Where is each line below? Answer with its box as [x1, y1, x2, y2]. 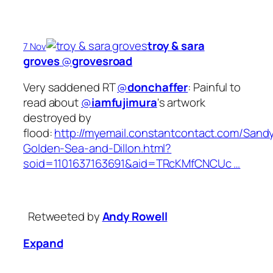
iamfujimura [91, 94, 157, 111]
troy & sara [147, 37, 205, 54]
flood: [23, 125, 55, 141]
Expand [23, 235, 63, 251]
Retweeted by [25, 208, 102, 225]
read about [23, 94, 81, 111]
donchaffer [127, 79, 188, 96]
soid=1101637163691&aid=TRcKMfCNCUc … [23, 155, 241, 172]
